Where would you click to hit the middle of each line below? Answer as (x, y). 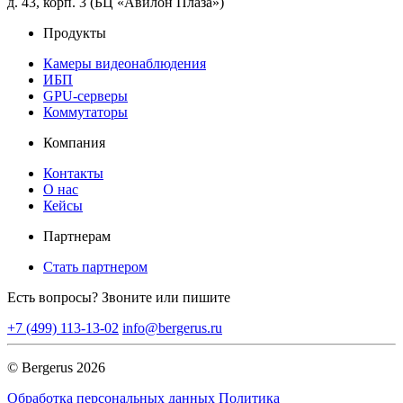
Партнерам (77, 236)
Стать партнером (95, 266)
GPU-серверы (85, 95)
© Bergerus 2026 (56, 367)
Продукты (75, 32)
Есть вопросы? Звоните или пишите (119, 297)
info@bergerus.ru (172, 327)
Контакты (73, 173)
